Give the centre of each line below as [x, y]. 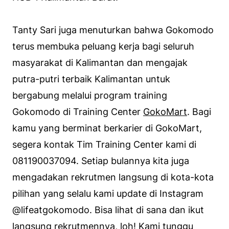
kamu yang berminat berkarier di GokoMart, [107, 128]
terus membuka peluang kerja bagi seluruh [103, 46]
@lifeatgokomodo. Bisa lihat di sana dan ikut [108, 210]
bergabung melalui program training [90, 95]
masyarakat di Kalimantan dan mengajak [100, 62]
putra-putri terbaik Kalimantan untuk [91, 79]
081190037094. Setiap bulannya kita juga [101, 161]
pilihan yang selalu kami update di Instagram [108, 193]
